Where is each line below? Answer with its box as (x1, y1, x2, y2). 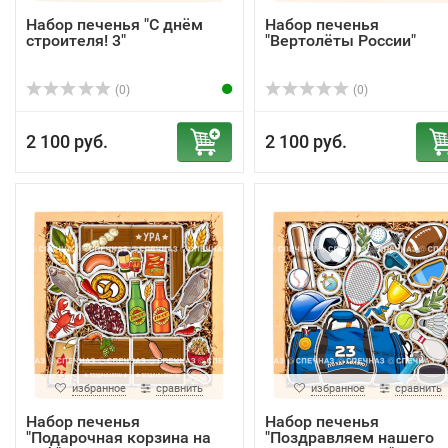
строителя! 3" (26, 30, 126, 50)
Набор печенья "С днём (26, 14, 203, 34)
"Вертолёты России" (264, 30, 416, 50)
